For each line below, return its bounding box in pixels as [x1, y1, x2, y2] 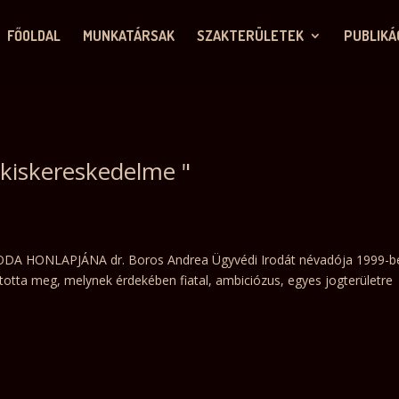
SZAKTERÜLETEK [196, 27, 304, 45]
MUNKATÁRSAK [82, 27, 175, 45]
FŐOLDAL [6, 27, 61, 45]
